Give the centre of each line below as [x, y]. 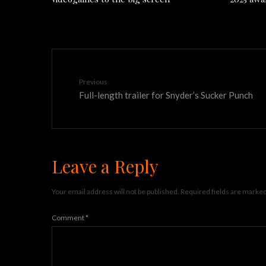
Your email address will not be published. [115, 191]
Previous [93, 82]
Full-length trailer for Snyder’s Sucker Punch [166, 94]
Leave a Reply [105, 166]
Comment [69, 218]
